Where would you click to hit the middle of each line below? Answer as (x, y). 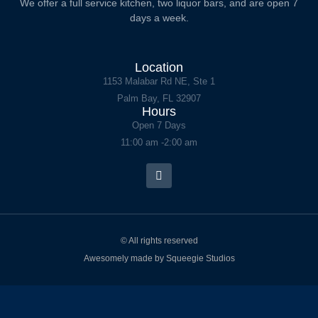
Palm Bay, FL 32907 (159, 98)
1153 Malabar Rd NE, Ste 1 (159, 81)
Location (159, 67)
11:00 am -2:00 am (159, 142)
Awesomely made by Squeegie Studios (159, 259)
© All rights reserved (159, 241)
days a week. (159, 18)
